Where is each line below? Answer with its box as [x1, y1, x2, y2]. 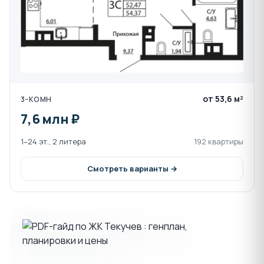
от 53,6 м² [203, 93, 243, 104]
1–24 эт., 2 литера [21, 136, 86, 147]
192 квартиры [194, 136, 243, 147]
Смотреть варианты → [87, 163, 177, 174]
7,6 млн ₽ [21, 110, 80, 128]
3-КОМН [21, 94, 52, 104]
